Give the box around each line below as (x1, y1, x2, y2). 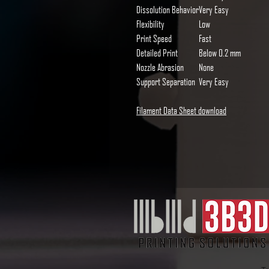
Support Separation (136, 76, 195, 88)
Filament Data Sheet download (136, 104, 226, 116)
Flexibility (136, 18, 165, 30)
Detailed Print (136, 47, 178, 59)
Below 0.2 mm (199, 47, 241, 59)
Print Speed (136, 32, 172, 44)
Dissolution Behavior (136, 4, 199, 16)
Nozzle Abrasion (136, 61, 184, 73)
